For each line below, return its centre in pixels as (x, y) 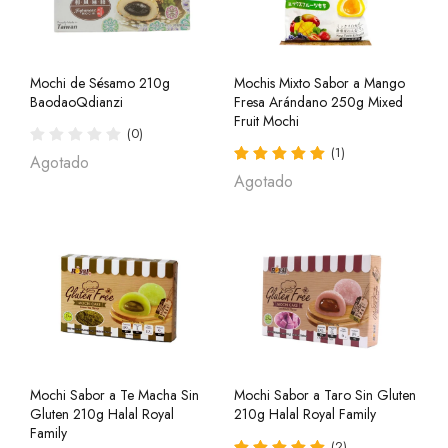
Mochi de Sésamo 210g (100, 82)
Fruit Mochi (266, 120)
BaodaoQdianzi (76, 101)
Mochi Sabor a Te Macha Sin (114, 395)
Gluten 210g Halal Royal (102, 414)
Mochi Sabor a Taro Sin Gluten (325, 395)
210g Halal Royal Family (305, 414)
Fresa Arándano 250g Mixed (318, 101)
